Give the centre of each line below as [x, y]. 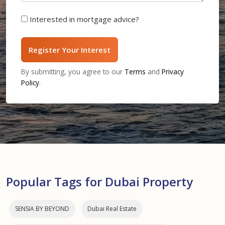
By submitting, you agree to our [73, 72]
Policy [30, 83]
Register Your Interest [70, 50]
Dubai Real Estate [112, 209]
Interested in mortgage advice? [84, 19]
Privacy [173, 72]
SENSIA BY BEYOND [42, 209]
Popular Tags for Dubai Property [99, 182]
